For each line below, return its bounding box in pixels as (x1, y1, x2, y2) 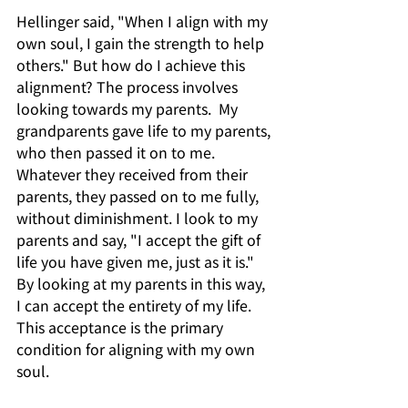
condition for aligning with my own (16, 337, 259, 360)
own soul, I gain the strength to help (16, 31, 268, 54)
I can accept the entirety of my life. (16, 293, 255, 316)
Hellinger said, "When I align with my (16, 9, 271, 32)
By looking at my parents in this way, (16, 271, 269, 294)
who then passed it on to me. (16, 140, 219, 163)
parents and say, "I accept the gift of (16, 228, 264, 250)
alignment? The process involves (16, 75, 241, 97)
